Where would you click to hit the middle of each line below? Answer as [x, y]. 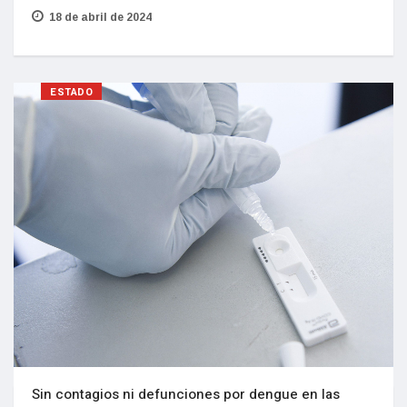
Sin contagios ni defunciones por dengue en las [186, 395]
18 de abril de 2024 [100, 17]
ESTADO [72, 92]
